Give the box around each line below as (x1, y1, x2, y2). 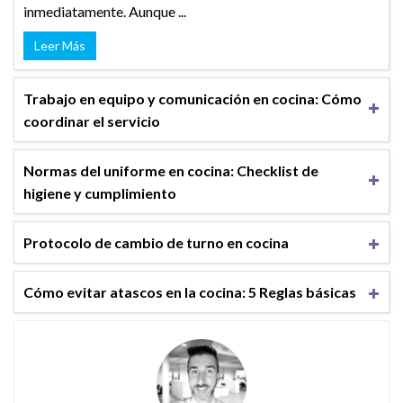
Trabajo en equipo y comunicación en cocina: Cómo (23, 90, 362, 108)
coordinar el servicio (23, 112, 160, 130)
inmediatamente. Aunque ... (23, 3, 186, 21)
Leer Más (34, 38, 85, 54)
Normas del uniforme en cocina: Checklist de (23, 162, 318, 180)
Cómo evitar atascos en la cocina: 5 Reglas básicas (23, 283, 356, 301)
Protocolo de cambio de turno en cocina (23, 234, 289, 252)
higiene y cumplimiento (23, 184, 176, 202)
